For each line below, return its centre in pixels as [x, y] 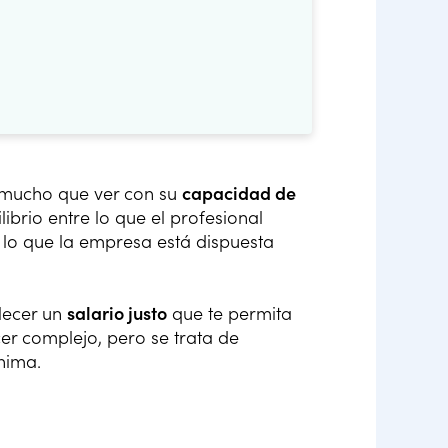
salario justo [117, 313]
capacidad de [239, 193]
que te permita [229, 313]
